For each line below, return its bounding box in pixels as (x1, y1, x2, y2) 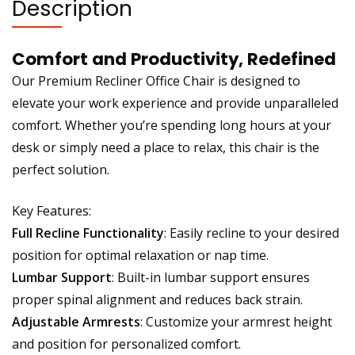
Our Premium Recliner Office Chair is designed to (12, 71, 300, 90)
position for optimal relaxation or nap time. (12, 246, 269, 264)
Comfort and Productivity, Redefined (12, 47, 336, 71)
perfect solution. (12, 160, 109, 178)
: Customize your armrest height (140, 312, 332, 330)
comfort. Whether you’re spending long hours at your (12, 116, 331, 134)
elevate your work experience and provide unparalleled (12, 94, 338, 112)
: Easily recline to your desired (164, 223, 339, 242)
